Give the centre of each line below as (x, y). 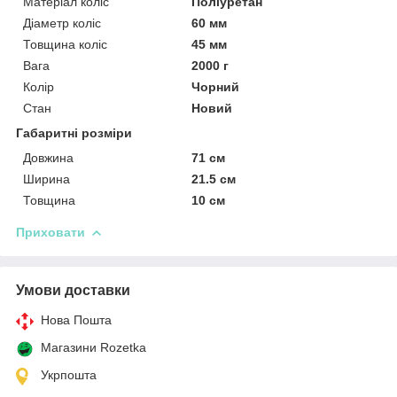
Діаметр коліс (62, 23)
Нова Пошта (76, 319)
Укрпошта (69, 374)
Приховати (51, 232)
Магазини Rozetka (93, 347)
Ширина (47, 179)
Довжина (48, 157)
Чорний (216, 86)
